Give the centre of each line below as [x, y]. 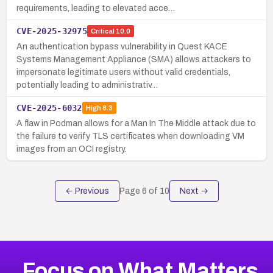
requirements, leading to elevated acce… [96, 8]
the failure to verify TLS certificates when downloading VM [130, 136]
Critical [102, 31]
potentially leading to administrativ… [87, 85]
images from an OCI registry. [71, 149]
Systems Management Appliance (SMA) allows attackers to [134, 59]
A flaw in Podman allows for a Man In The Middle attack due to [136, 123]
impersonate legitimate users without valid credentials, [123, 72]
